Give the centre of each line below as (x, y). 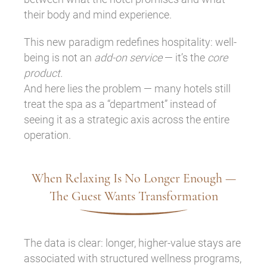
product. (43, 73)
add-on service (128, 57)
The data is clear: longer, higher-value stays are (132, 243)
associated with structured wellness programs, (133, 258)
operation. (47, 135)
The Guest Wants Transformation (133, 196)
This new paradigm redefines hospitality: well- (130, 42)
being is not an (59, 57)
